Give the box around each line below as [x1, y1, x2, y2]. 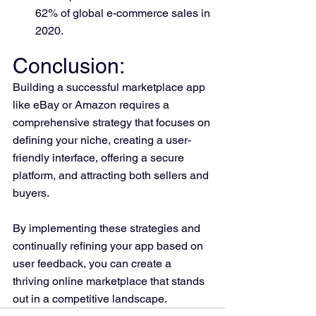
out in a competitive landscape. [13, 291, 167, 305]
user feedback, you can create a [13, 256, 174, 270]
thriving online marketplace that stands [13, 274, 207, 288]
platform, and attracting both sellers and [13, 168, 212, 182]
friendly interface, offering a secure [13, 150, 187, 164]
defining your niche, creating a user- [13, 133, 191, 147]
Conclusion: [13, 53, 130, 78]
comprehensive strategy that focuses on [13, 115, 213, 129]
